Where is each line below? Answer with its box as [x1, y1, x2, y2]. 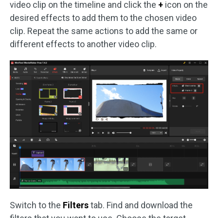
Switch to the [10, 200, 63, 210]
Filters [63, 200, 89, 210]
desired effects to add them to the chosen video [10, 12, 197, 23]
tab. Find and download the [89, 200, 193, 210]
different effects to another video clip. [10, 38, 157, 49]
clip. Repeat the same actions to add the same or [10, 25, 198, 36]
